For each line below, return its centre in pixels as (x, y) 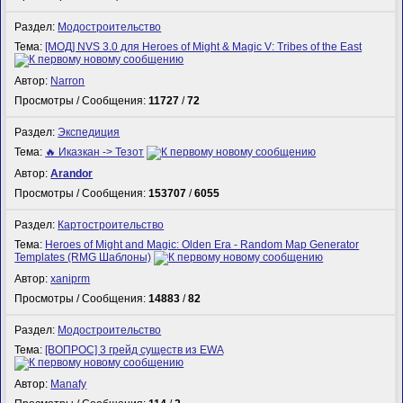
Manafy (69, 385)
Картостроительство (111, 224)
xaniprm (71, 279)
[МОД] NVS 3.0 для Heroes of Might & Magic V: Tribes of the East (204, 46)
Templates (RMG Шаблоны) (83, 258)
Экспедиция (89, 132)
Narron (68, 81)
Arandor (72, 174)
